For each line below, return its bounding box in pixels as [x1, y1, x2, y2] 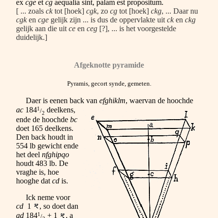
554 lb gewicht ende [16, 142, 78, 150]
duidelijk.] [16, 33, 47, 41]
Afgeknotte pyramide [74, 61, 144, 70]
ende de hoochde [16, 115, 70, 124]
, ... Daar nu [162, 6, 198, 15]
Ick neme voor [16, 193, 70, 202]
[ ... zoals [16, 6, 46, 15]
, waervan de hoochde [126, 96, 193, 105]
